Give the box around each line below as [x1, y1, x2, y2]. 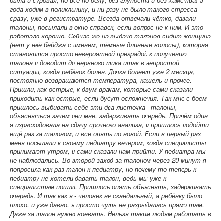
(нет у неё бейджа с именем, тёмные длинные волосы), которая [10, 40, 208, 49]
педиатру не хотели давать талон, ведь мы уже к [10, 173, 166, 183]
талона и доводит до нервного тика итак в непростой [10, 58, 179, 67]
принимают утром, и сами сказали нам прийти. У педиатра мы [10, 147, 206, 156]
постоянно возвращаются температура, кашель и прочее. [10, 75, 192, 85]
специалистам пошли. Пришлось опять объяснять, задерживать [10, 182, 211, 191]
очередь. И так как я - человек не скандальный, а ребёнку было [10, 191, 202, 200]
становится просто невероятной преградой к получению [10, 49, 187, 58]
